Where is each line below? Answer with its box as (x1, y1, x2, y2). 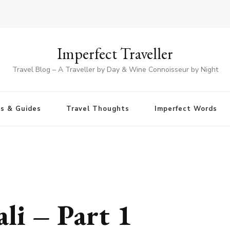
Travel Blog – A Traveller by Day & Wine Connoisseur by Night (12, 65, 218, 75)
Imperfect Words (155, 104, 217, 114)
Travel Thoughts (66, 104, 129, 114)
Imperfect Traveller (57, 44, 173, 64)
